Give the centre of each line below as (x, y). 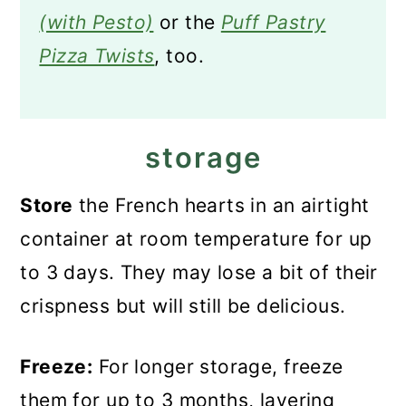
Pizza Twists (97, 56)
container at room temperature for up (196, 239)
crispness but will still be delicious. (183, 306)
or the (187, 22)
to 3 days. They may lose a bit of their (199, 272)
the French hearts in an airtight (221, 205)
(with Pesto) (97, 22)
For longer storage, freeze (218, 367)
